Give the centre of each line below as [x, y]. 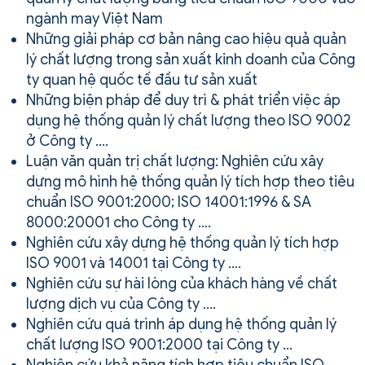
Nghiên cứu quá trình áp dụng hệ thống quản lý [181, 324]
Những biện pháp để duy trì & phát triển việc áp [183, 100]
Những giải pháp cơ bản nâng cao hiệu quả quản [186, 39]
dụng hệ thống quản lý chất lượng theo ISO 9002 [189, 120]
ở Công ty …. [67, 141]
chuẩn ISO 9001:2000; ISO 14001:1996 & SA [169, 202]
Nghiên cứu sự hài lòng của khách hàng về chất [182, 283]
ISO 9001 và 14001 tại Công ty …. [134, 263]
